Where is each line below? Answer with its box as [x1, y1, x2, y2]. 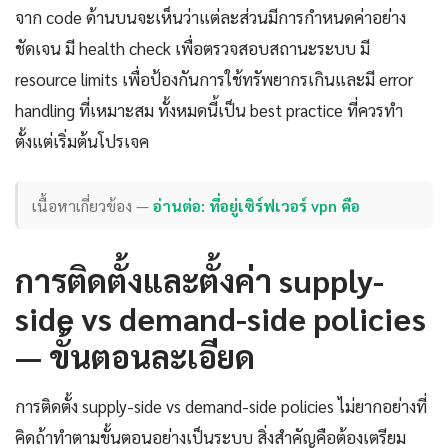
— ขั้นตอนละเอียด [15, 335, 255, 377]
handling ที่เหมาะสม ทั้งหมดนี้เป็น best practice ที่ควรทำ [15, 99, 403, 122]
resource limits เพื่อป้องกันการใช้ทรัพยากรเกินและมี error [15, 68, 413, 91]
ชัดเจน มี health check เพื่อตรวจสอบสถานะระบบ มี [15, 37, 370, 60]
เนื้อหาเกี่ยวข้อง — [32, 194, 154, 216]
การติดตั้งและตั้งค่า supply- [15, 259, 384, 301]
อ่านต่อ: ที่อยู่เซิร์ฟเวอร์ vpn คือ [153, 194, 361, 216]
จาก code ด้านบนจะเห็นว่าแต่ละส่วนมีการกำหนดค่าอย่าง [15, 6, 406, 29]
